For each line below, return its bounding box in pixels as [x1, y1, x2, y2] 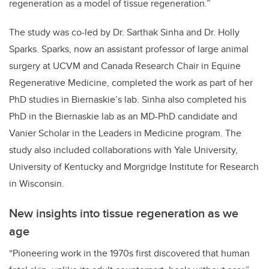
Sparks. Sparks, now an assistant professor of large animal [9, 42, 249, 56]
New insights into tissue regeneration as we [9, 204, 238, 222]
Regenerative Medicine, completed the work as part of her [9, 76, 253, 90]
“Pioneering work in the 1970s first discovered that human [9, 246, 250, 261]
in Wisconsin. [9, 177, 64, 191]
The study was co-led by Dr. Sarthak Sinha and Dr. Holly [9, 25, 240, 40]
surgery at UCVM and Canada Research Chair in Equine [9, 59, 241, 73]
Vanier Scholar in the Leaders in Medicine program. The [9, 126, 241, 141]
